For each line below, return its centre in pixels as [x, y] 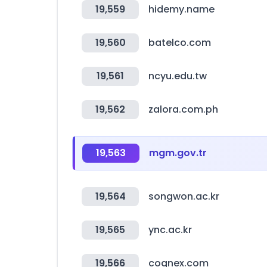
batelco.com [180, 43]
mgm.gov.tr [178, 153]
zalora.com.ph [183, 109]
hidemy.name [181, 9]
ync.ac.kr [170, 230]
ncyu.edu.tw [178, 76]
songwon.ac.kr [184, 196]
